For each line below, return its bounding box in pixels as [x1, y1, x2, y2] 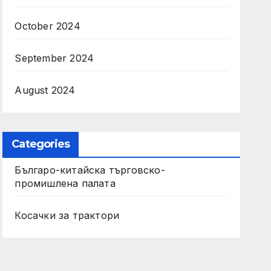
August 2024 [15, 83, 76, 96]
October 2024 [15, 19, 80, 32]
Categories [11, 137, 70, 151]
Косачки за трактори [15, 209, 120, 221]
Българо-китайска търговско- [15, 163, 165, 176]
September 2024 [15, 51, 94, 64]
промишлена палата [15, 177, 116, 189]
